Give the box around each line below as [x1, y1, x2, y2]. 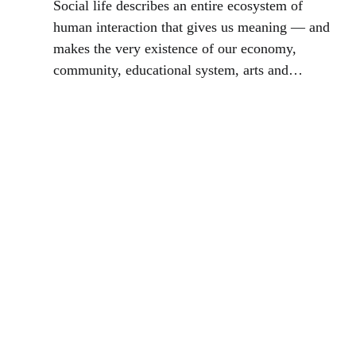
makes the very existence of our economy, [53, 41, 297, 57]
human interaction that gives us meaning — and [53, 19, 331, 36]
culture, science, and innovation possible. [53, 83, 292, 100]
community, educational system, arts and [53, 62, 289, 79]
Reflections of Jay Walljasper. [53, 105, 226, 122]
